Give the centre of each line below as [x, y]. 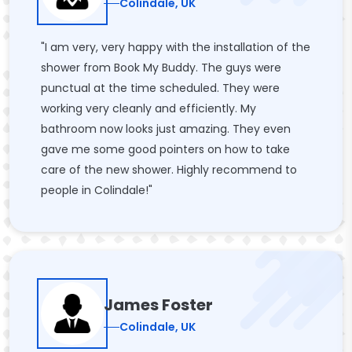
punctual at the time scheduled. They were [160, 88]
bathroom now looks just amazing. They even [166, 129]
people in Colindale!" [97, 190]
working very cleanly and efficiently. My [148, 108]
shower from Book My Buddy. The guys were [161, 68]
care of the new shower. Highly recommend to [169, 170]
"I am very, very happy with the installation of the [176, 47]
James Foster [158, 304]
